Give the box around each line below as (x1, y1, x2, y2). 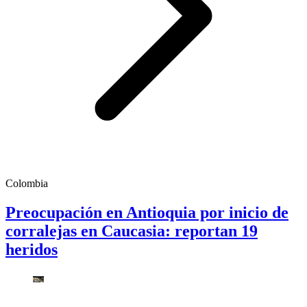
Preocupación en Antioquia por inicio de (5, 204, 288, 222)
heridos (5, 241, 58, 259)
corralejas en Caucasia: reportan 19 (5, 222, 258, 241)
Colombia (5, 177, 48, 190)
